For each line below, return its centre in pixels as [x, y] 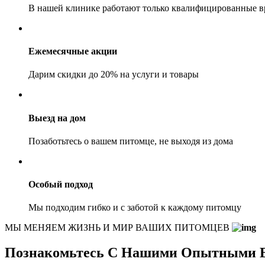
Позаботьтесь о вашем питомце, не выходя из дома [131, 141]
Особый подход [61, 185]
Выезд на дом [57, 118]
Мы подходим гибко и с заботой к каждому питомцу [135, 208]
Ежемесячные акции [73, 51]
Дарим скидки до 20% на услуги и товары [114, 75]
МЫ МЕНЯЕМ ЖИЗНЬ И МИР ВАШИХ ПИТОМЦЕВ [118, 228]
